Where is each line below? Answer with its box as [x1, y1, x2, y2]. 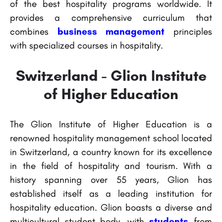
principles [165, 26, 213, 38]
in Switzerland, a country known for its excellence [10, 146, 212, 158]
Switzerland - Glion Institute [15, 66, 207, 85]
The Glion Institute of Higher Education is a [10, 118, 212, 130]
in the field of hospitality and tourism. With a [10, 160, 212, 172]
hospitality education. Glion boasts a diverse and [10, 202, 212, 214]
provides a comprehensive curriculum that [10, 12, 212, 24]
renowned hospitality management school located [10, 132, 212, 144]
